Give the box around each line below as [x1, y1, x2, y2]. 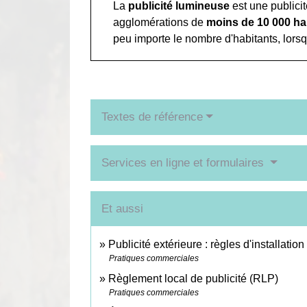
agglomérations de [113, 16, 206, 29]
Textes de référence [101, 110, 203, 124]
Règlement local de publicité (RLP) [108, 273, 278, 285]
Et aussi [101, 202, 143, 216]
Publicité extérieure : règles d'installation [108, 238, 304, 251]
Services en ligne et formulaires [101, 156, 267, 170]
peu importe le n [113, 33, 191, 45]
